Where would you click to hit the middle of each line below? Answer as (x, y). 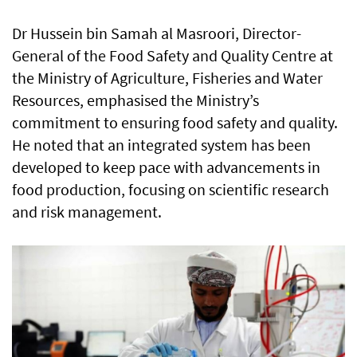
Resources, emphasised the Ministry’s (135, 100)
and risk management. (87, 212)
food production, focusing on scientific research (171, 190)
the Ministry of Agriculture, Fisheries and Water (167, 78)
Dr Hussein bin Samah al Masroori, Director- (157, 33)
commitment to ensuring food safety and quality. (175, 123)
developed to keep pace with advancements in (166, 167)
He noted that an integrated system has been (161, 145)
